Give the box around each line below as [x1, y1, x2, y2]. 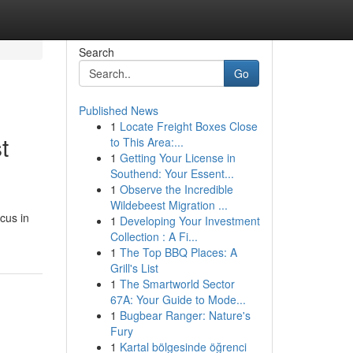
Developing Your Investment [119, 213, 260, 229]
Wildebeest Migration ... [110, 197, 228, 213]
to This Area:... [110, 134, 184, 150]
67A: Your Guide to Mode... [110, 292, 246, 307]
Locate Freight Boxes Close [119, 118, 258, 134]
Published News [78, 102, 158, 118]
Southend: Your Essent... [110, 165, 234, 181]
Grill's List [110, 260, 158, 276]
